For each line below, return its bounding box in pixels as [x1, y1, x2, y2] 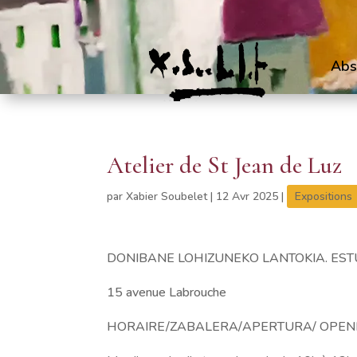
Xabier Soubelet [126, 189, 208, 204]
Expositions [295, 189, 353, 204]
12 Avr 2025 [216, 189, 279, 204]
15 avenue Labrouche [107, 284, 227, 301]
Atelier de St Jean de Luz [107, 151, 343, 180]
